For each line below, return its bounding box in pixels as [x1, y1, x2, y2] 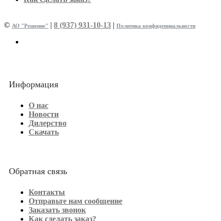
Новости [29, 110, 59, 119]
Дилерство [29, 119, 67, 128]
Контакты [29, 188, 65, 197]
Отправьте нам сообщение [29, 197, 122, 206]
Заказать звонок [29, 206, 86, 215]
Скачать [29, 128, 59, 137]
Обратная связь [9, 166, 67, 176]
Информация [9, 79, 58, 89]
